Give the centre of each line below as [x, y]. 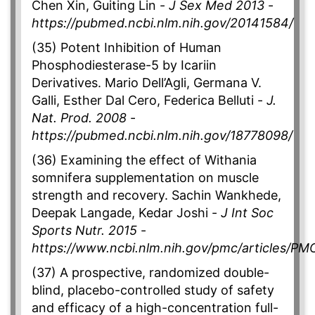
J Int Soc [247, 213]
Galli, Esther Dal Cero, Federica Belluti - [149, 101]
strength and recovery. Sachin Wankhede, [156, 195]
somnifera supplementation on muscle [145, 178]
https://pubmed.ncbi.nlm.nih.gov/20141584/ [162, 23]
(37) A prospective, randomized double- [150, 273]
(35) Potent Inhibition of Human [127, 48]
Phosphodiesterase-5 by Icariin [124, 65]
